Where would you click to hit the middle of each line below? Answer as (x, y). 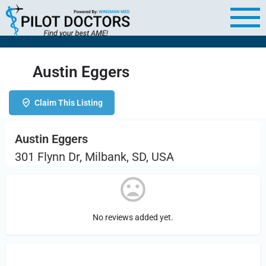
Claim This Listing (69, 103)
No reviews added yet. (133, 217)
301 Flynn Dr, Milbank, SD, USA (94, 157)
